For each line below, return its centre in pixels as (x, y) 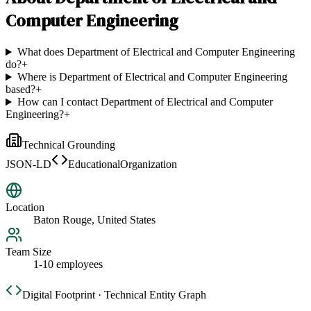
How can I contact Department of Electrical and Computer (145, 102)
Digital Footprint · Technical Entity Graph (114, 295)
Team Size (28, 252)
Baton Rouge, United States (94, 220)
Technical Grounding (69, 145)
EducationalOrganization (123, 165)
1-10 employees (68, 264)
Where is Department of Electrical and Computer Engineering (152, 77)
